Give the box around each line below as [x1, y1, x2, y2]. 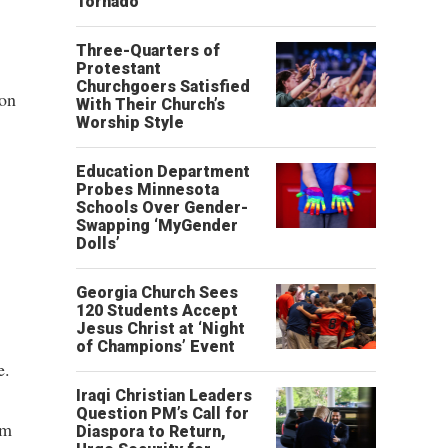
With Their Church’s [76, 95, 225, 114]
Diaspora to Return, [76, 422, 226, 441]
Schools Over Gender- [76, 198, 248, 217]
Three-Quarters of [76, 41, 220, 60]
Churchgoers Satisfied [76, 77, 250, 96]
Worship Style [76, 113, 184, 132]
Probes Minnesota [76, 180, 219, 199]
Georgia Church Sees [76, 283, 238, 302]
